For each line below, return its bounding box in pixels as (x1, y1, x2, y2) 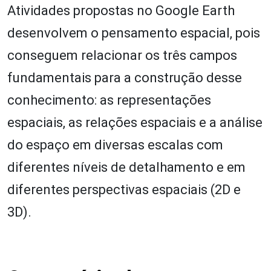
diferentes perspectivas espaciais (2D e (7, 181, 241, 197)
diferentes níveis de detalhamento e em (7, 159, 246, 175)
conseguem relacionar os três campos (7, 47, 237, 63)
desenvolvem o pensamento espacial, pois (7, 25, 260, 41)
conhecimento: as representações (7, 92, 211, 108)
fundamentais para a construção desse (7, 70, 242, 85)
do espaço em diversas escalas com (7, 137, 223, 152)
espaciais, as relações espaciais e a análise (7, 114, 263, 130)
